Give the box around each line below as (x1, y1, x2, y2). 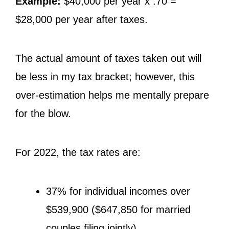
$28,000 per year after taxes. (15, 14, 151, 25)
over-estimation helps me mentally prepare (15, 89, 209, 101)
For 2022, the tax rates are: (15, 147, 141, 158)
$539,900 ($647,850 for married (46, 204, 191, 215)
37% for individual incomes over (46, 186, 190, 197)
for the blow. (15, 108, 71, 119)
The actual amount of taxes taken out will (15, 53, 201, 64)
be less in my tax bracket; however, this (15, 71, 195, 82)
